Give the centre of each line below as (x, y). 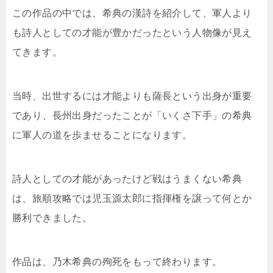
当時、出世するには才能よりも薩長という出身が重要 (132, 96)
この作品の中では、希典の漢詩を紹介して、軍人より (132, 13)
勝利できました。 (52, 218)
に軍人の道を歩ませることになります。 (102, 135)
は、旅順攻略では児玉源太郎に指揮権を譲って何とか (132, 198)
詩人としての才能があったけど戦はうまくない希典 (127, 179)
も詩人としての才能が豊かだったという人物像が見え (132, 32)
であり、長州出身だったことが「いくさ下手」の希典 (132, 115)
